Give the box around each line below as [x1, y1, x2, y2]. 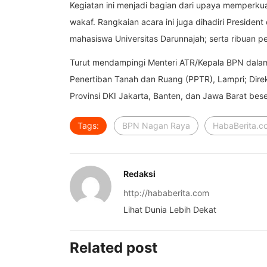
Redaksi [123, 169, 156, 179]
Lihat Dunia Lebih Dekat [123, 204, 216, 215]
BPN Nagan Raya [122, 120, 190, 131]
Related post [70, 239, 157, 256]
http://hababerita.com [123, 188, 209, 198]
